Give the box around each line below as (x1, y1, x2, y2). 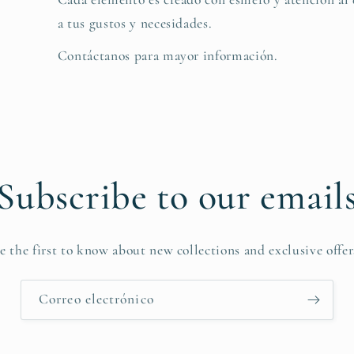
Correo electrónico (39, 290, 154, 307)
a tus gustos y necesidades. (57, 14, 213, 32)
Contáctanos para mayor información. (57, 47, 278, 64)
